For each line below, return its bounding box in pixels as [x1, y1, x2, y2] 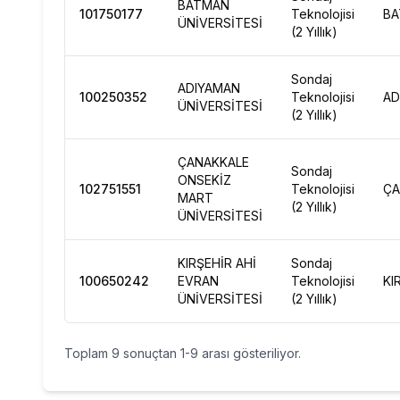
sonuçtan [120, 346, 180, 361]
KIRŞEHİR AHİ [178, 255, 256, 271]
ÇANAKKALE [178, 154, 249, 170]
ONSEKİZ [178, 172, 231, 187]
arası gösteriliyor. [198, 346, 301, 361]
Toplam [64, 346, 112, 361]
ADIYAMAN [178, 80, 240, 96]
